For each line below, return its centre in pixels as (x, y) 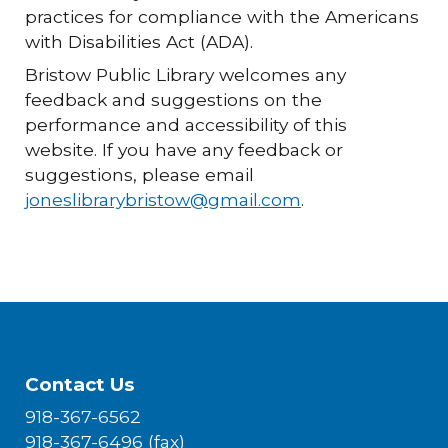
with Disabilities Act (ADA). (139, 41)
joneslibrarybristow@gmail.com (163, 199)
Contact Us (80, 384)
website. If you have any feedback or (184, 149)
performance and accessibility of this (186, 124)
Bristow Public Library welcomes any (186, 74)
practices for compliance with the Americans (222, 16)
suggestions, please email (140, 174)
